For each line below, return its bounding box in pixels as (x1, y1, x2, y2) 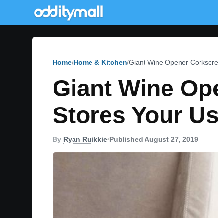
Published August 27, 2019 (109, 135, 198, 143)
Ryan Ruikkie (63, 135, 107, 143)
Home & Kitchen (73, 58, 127, 66)
